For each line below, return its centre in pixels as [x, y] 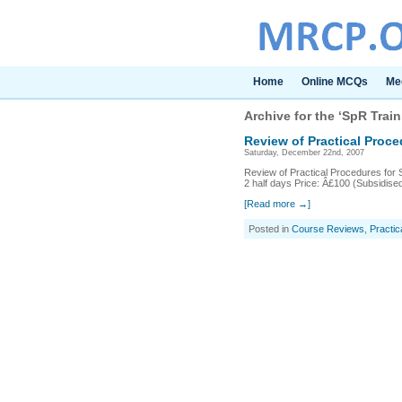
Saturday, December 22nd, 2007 [304, 153]
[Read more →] [277, 204]
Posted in [270, 229]
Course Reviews [328, 229]
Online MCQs [335, 82]
